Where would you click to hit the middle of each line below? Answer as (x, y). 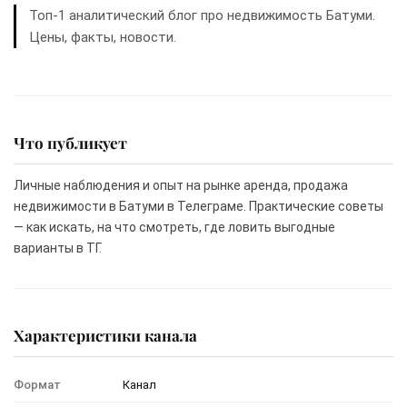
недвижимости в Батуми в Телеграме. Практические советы (199, 206)
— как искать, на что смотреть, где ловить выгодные (174, 227)
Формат (37, 384)
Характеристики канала (105, 335)
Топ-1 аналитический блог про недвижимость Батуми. (202, 15)
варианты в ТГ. (58, 248)
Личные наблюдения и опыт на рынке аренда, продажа (181, 185)
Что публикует (70, 142)
